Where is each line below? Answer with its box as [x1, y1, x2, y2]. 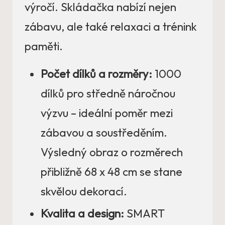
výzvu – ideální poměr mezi [41, 106, 173, 121]
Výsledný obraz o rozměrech [41, 145, 183, 160]
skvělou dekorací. [41, 184, 127, 199]
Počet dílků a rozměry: [41, 67, 152, 81]
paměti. [25, 39, 63, 54]
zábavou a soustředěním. [41, 126, 167, 140]
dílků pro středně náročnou [41, 86, 175, 101]
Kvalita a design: [41, 206, 124, 221]
